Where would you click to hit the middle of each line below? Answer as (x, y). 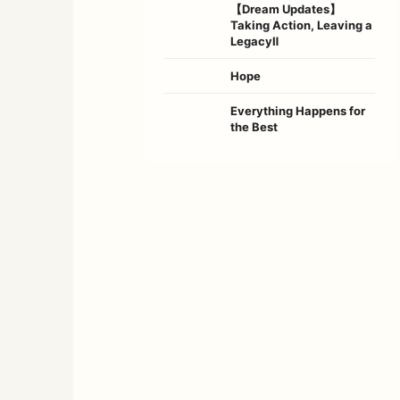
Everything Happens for (298, 110)
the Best (254, 126)
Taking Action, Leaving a (301, 25)
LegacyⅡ (254, 41)
